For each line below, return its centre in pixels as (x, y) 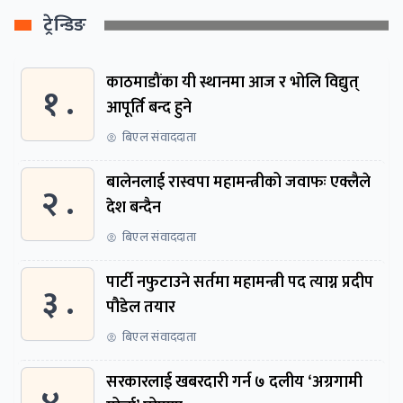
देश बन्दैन (134, 208)
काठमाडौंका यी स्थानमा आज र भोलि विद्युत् (233, 83)
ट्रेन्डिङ (65, 26)
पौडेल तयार (141, 308)
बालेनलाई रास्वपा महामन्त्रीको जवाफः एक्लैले (238, 183)
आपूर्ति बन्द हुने (149, 108)
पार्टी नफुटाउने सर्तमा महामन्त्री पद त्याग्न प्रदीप (240, 283)
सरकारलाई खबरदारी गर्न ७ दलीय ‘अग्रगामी (180, 383)
